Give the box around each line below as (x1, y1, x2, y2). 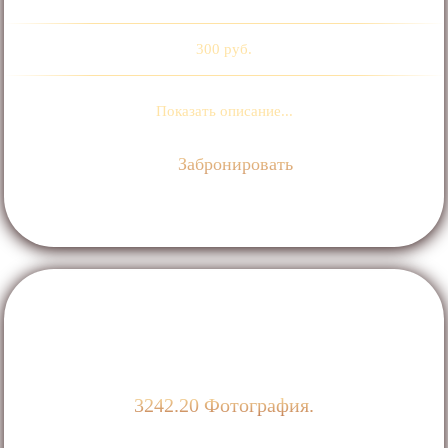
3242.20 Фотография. (134, 394, 314, 417)
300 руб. (196, 40, 252, 57)
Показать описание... (155, 102, 293, 119)
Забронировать (173, 153, 294, 174)
